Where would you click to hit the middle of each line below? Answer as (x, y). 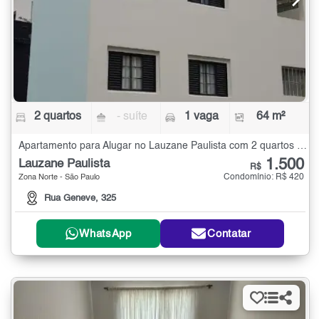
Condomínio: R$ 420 (264, 177)
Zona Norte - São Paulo (59, 177)
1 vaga (201, 116)
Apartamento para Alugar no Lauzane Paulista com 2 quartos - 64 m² (302, 146)
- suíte (132, 116)
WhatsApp (105, 234)
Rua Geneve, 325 (80, 199)
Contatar (229, 234)
